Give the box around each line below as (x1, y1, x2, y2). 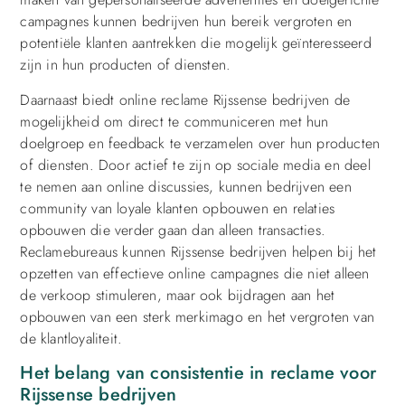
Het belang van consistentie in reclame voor (20, 360, 376, 387)
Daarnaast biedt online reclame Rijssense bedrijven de (20, 89, 350, 110)
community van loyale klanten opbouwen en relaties (20, 197, 335, 219)
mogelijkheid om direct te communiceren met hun (20, 110, 329, 132)
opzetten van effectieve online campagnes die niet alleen (20, 262, 370, 284)
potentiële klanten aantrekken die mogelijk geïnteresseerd (20, 33, 372, 54)
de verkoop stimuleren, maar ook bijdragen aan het (20, 284, 335, 306)
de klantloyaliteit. (20, 327, 123, 349)
